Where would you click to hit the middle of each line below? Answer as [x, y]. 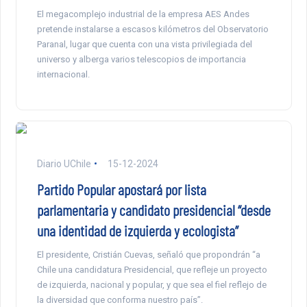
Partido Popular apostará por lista [121, 189]
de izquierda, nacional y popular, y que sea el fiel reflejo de [151, 284]
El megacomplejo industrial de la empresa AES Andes [143, 14]
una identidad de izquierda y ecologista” [137, 230]
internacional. [63, 74]
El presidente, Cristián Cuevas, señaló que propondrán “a [148, 254]
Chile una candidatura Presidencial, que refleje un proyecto [152, 269]
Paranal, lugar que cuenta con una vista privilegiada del [144, 44]
